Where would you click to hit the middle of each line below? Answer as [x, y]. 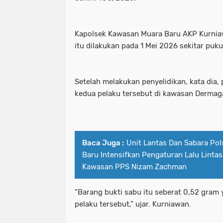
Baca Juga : [103, 143]
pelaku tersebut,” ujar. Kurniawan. [133, 204]
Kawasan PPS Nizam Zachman [134, 167]
